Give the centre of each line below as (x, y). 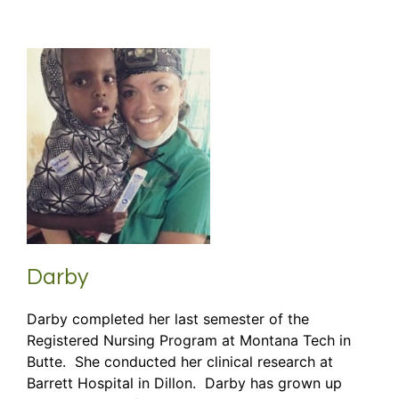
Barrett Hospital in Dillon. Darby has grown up (184, 383)
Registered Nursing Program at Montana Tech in (189, 341)
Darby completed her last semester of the (168, 319)
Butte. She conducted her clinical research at (180, 362)
